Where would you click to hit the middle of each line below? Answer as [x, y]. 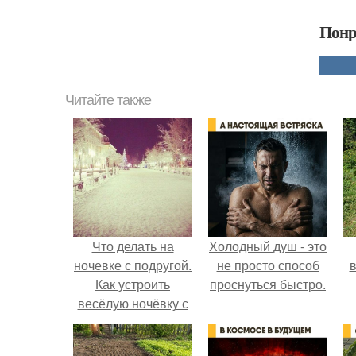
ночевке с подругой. [133, 265]
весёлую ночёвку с [133, 303]
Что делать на [133, 246]
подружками [133, 322]
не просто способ [268, 265]
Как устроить [133, 284]
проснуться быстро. [268, 284]
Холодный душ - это [268, 246]
